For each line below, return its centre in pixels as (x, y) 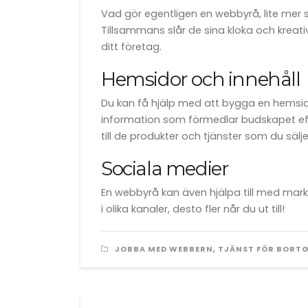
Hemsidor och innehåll (201, 79)
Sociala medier (165, 168)
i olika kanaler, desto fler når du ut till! (193, 209)
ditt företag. (131, 47)
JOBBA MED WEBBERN (164, 249)
